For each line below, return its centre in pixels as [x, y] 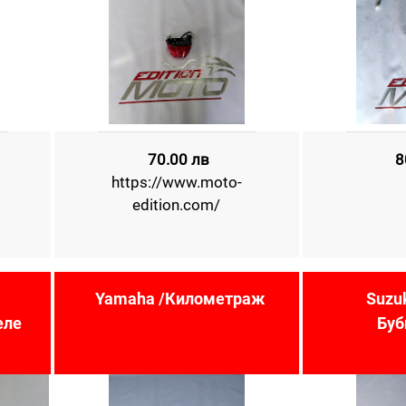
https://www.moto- [176, 182]
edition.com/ [177, 205]
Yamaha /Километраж [180, 299]
